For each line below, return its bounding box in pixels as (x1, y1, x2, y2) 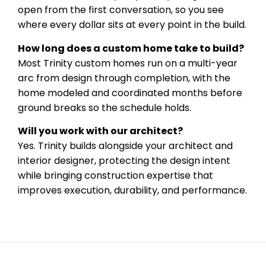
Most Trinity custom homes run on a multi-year (18, 56, 237, 70)
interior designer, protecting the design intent (18, 154, 230, 168)
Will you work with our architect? (18, 124, 183, 138)
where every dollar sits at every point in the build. (18, 18, 246, 32)
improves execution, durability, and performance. (18, 183, 247, 198)
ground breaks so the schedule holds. (18, 100, 191, 115)
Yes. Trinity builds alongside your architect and (18, 139, 233, 153)
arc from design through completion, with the (18, 71, 230, 85)
